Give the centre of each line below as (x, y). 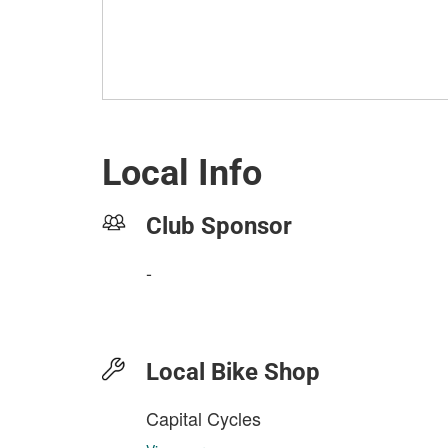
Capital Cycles (203, 418)
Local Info (182, 173)
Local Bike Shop (233, 372)
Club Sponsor (219, 226)
